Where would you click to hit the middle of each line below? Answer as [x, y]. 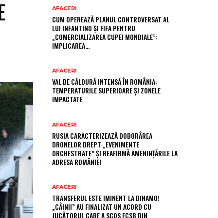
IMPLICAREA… [71, 45]
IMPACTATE [67, 99]
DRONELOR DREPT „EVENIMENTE [96, 144]
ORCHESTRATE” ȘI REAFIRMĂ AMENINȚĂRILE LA [115, 153]
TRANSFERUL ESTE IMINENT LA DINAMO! [106, 198]
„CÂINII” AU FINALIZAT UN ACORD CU [102, 207]
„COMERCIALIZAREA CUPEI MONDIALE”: [105, 36]
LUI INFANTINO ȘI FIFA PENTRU [94, 28]
